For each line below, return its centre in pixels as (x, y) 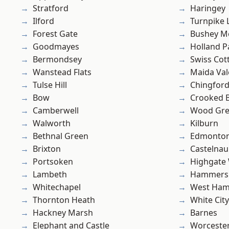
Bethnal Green (61, 136)
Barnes (204, 213)
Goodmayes (56, 47)
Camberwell (56, 111)
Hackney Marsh (63, 213)
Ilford (43, 21)
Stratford (51, 8)
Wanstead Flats (62, 72)
